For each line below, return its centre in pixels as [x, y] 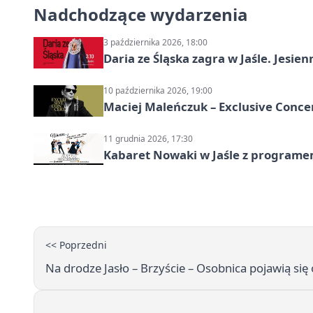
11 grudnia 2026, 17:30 [148, 138]
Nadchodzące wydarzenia [141, 14]
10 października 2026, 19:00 [158, 90]
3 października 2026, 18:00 [155, 42]
